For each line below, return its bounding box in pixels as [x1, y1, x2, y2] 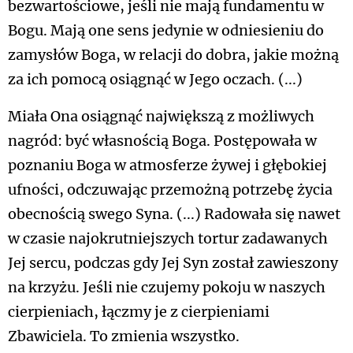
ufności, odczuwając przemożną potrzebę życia [8, 181, 333, 199]
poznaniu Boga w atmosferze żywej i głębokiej [8, 157, 327, 174]
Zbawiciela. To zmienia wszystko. [8, 328, 240, 345]
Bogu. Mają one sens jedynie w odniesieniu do [8, 22, 324, 39]
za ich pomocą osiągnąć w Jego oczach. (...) [8, 71, 303, 88]
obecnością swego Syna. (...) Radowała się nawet [8, 206, 340, 223]
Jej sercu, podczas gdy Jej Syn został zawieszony [8, 255, 338, 272]
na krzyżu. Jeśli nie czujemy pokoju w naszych [8, 279, 325, 296]
